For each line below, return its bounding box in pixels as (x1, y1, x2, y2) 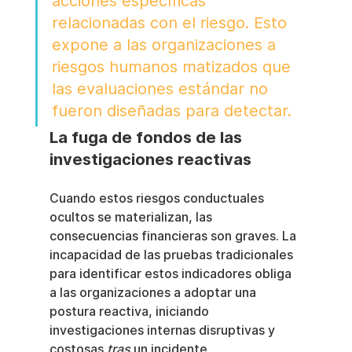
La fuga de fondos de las (49, 128, 246, 148)
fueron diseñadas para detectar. (51, 101, 291, 121)
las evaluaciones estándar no (51, 79, 273, 99)
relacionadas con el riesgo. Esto (51, 13, 291, 33)
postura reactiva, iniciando (49, 304, 212, 320)
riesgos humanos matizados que (51, 57, 295, 77)
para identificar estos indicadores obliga (49, 266, 295, 282)
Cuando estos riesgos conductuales (49, 191, 267, 207)
